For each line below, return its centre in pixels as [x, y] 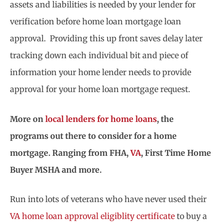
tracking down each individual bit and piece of [99, 56]
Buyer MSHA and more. [56, 169]
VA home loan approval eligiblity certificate [92, 216]
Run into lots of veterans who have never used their [108, 199]
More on [28, 119]
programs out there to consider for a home [93, 136]
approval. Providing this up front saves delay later [106, 39]
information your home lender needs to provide [101, 72]
